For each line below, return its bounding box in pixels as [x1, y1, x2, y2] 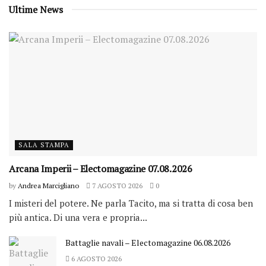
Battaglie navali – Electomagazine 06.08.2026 [65, 237, 230, 249]
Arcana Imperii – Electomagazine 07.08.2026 [9, 162, 192, 176]
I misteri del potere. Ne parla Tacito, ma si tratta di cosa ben [9, 197, 253, 210]
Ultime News [9, 3, 63, 17]
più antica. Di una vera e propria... [9, 211, 147, 224]
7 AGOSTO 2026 [90, 181, 142, 191]
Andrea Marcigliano [18, 181, 79, 191]
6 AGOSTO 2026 [69, 254, 122, 264]
